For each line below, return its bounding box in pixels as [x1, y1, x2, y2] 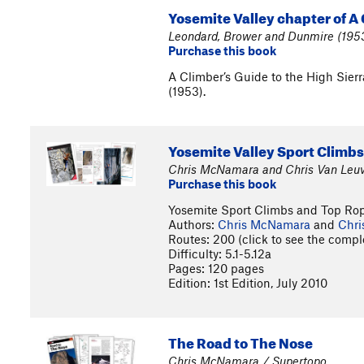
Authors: [168, 217, 218, 232]
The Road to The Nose [168, 330, 313, 352]
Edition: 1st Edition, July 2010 [168, 275, 327, 290]
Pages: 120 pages [168, 261, 264, 275]
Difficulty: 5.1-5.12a [168, 246, 271, 261]
